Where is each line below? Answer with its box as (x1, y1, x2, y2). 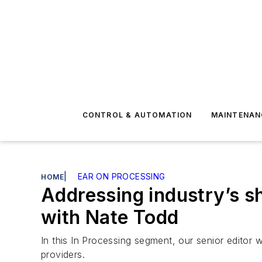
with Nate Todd (41, 206, 179, 229)
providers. (41, 249, 85, 260)
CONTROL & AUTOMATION (82, 111, 192, 119)
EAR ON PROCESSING (77, 172, 166, 181)
